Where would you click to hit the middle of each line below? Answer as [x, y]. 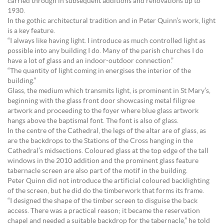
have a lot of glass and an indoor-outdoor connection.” [90, 61]
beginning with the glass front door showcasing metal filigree [101, 101]
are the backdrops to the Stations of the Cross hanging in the [100, 141]
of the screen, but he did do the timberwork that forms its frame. [106, 191]
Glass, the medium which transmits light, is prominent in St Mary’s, [109, 91]
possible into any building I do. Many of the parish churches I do [105, 51]
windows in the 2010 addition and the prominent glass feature [103, 161]
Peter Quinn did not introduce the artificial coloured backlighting [108, 181]
